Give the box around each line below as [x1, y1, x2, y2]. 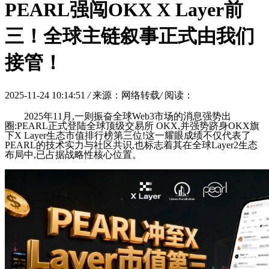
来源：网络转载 [92, 89, 160, 100]
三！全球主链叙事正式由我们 [5, 25, 255, 47]
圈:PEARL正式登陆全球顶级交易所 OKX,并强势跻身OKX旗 [5, 120, 259, 131]
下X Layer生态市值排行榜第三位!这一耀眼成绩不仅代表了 [5, 130, 251, 141]
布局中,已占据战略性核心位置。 [5, 149, 142, 160]
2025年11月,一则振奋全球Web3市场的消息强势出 [24, 110, 231, 121]
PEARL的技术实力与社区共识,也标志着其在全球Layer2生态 [5, 139, 258, 150]
